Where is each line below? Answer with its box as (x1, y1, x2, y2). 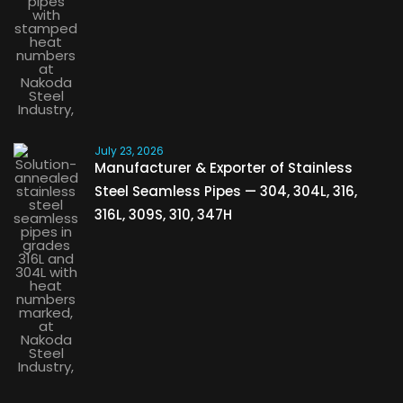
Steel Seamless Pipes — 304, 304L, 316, (94, 182, 357, 201)
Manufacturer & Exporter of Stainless (94, 158, 353, 178)
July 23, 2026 (94, 143, 164, 159)
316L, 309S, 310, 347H (94, 205, 232, 225)
